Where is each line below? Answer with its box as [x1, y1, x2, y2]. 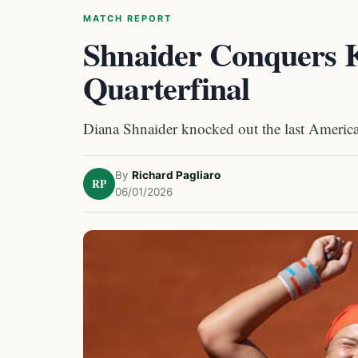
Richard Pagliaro [132, 169, 221, 181]
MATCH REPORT [83, 13, 172, 24]
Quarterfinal [83, 64, 250, 111]
